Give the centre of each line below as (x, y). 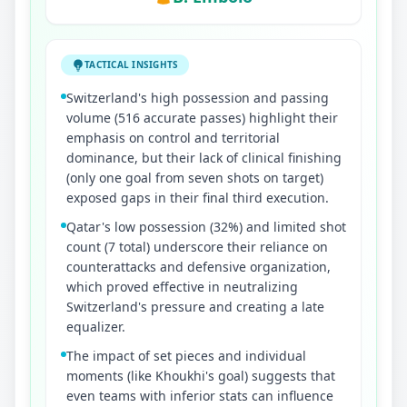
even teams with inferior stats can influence (200, 395)
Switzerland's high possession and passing (198, 97)
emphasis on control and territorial (173, 137)
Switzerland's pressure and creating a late (195, 306)
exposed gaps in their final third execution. (198, 197)
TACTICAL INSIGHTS (132, 65)
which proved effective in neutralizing (182, 286)
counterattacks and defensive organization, (199, 266)
